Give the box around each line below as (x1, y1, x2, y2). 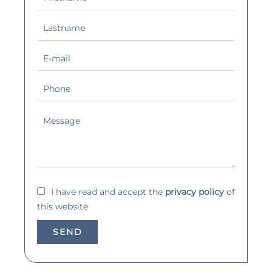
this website (37, 200, 88, 212)
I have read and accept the (51, 186, 165, 197)
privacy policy (165, 186, 224, 197)
